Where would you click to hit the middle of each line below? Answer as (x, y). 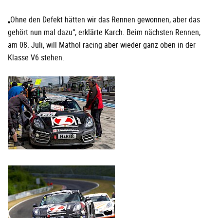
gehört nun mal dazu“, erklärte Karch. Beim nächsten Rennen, (104, 32)
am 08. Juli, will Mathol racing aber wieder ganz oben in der (102, 45)
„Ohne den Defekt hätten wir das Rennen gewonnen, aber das (104, 20)
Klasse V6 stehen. (36, 58)
